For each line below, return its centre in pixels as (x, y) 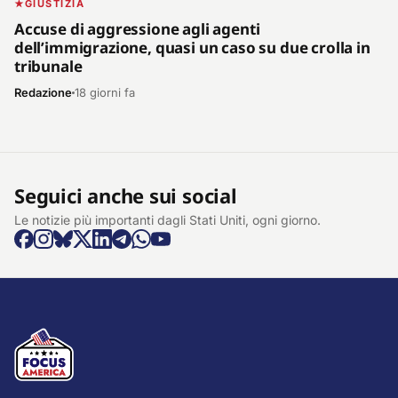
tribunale (48, 66)
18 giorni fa (105, 92)
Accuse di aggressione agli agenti (137, 28)
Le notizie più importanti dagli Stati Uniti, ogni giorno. (167, 219)
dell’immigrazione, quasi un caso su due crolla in (192, 47)
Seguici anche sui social (126, 195)
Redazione (43, 92)
